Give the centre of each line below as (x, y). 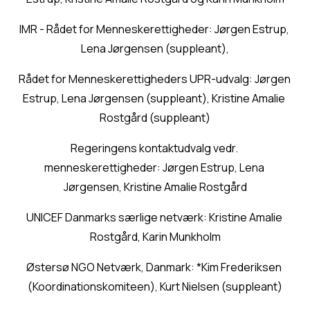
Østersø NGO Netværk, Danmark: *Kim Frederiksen (154, 267)
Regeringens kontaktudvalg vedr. (154, 148)
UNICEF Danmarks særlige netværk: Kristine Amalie (154, 218)
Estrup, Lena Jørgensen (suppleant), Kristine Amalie (154, 99)
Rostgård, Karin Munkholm (155, 237)
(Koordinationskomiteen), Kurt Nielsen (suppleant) (155, 287)
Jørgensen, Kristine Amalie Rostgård (155, 187)
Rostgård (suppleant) (155, 118)
